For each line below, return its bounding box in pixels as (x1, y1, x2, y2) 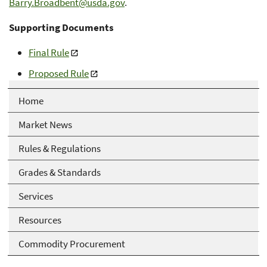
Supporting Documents (9, 20, 114, 34)
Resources (18, 213, 61, 226)
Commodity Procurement (18, 237, 125, 250)
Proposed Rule (28, 66, 89, 80)
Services (18, 189, 53, 203)
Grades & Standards (18, 165, 101, 179)
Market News (18, 117, 72, 131)
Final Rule (28, 45, 69, 59)
